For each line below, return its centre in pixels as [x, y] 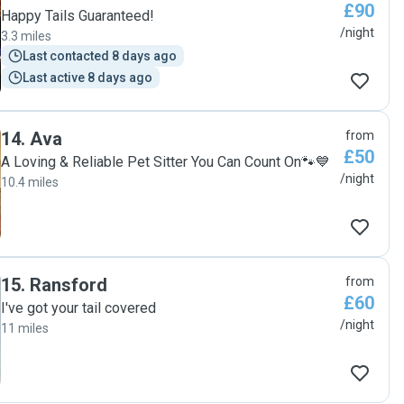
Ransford [69, 285]
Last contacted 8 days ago [100, 56]
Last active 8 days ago [87, 78]
